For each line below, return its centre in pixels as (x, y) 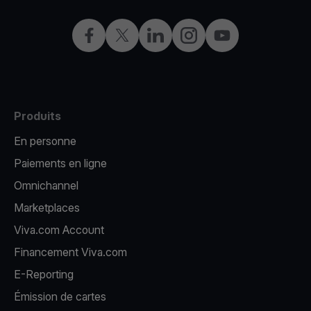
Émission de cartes (60, 296)
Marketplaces (47, 208)
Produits (37, 116)
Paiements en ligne (60, 163)
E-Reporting (44, 274)
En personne (45, 141)
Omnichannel (46, 185)
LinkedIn (167, 35)
